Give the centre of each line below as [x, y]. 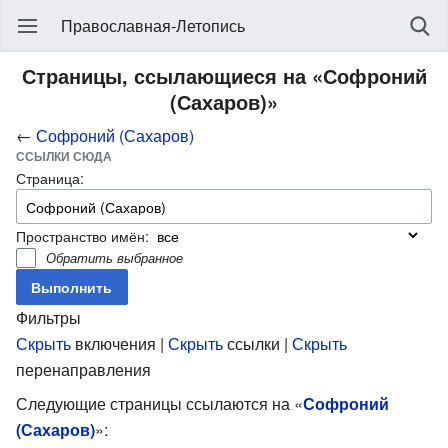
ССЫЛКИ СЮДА [64, 156]
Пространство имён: [82, 235]
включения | [119, 343]
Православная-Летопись [153, 25]
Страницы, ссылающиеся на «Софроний [224, 75]
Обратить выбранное [115, 257]
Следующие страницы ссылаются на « [159, 403]
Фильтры [48, 317]
